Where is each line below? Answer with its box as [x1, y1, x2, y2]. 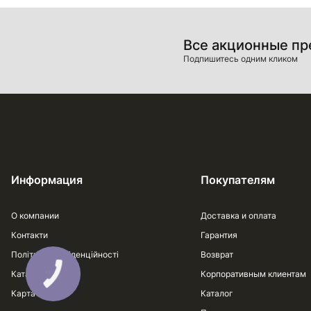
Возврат [201, 249, 233, 260]
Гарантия [201, 230, 237, 240]
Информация [11, 173, 83, 187]
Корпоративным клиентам [201, 269, 306, 279]
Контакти [11, 230, 48, 240]
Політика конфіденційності [11, 249, 119, 260]
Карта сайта [11, 288, 60, 299]
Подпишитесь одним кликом [183, 53, 298, 64]
